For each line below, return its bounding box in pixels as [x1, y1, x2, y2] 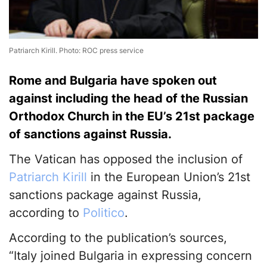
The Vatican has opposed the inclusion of [9, 152, 243, 167]
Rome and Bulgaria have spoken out [9, 73, 217, 88]
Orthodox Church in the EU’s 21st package [9, 109, 254, 124]
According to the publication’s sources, [9, 231, 227, 246]
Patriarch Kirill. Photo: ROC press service [9, 46, 144, 55]
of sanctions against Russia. [9, 127, 172, 142]
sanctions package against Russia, [9, 188, 201, 203]
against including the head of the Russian [9, 91, 248, 106]
